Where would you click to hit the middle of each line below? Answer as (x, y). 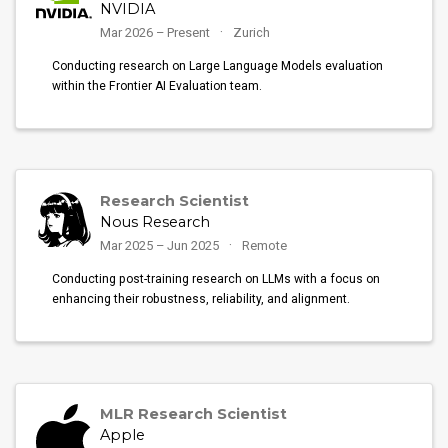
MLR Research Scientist (194, 413)
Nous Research (155, 221)
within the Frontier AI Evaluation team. (157, 85)
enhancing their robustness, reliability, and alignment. (201, 298)
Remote (264, 245)
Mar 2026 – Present (157, 32)
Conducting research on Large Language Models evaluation (218, 65)
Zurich (251, 32)
